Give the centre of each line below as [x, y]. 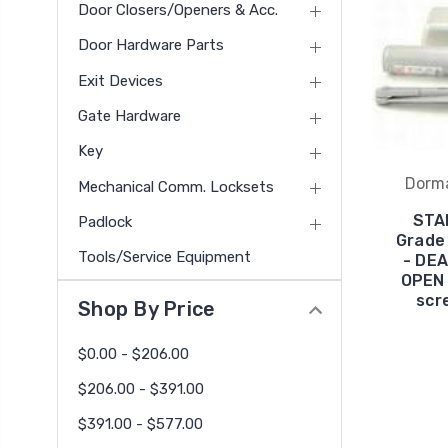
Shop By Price [147, 309]
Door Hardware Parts [151, 45]
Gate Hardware [129, 115]
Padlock [105, 221]
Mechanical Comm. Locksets [176, 186]
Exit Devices [120, 80]
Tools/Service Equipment [164, 257]
